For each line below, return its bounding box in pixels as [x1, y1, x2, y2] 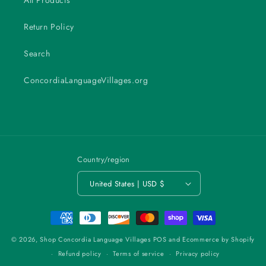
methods [47, 221, 83, 235]
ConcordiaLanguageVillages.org [24, 74, 148, 87]
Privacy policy [176, 249, 220, 259]
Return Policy [24, 21, 74, 33]
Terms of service [113, 249, 164, 259]
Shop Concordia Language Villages [40, 235, 151, 245]
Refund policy [58, 249, 102, 259]
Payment [47, 205, 82, 219]
